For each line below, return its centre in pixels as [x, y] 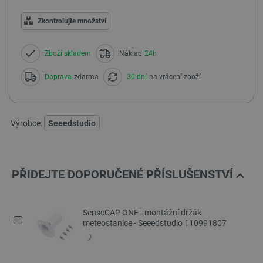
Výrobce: [26, 123]
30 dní [137, 77]
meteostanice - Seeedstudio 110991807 [155, 223]
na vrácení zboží [175, 77]
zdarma [86, 77]
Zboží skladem [68, 53]
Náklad [131, 53]
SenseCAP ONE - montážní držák [142, 213]
